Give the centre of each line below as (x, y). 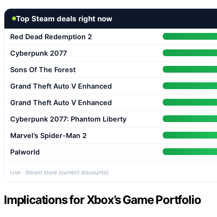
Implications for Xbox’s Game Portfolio (102, 200)
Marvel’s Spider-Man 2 (48, 135)
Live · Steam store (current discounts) (59, 172)
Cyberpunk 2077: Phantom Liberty (68, 119)
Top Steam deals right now (64, 18)
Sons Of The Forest (43, 69)
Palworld (25, 152)
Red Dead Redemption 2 (51, 36)
